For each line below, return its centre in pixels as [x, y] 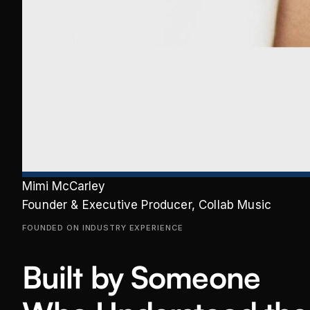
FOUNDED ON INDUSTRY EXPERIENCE [103, 228]
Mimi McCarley [64, 186]
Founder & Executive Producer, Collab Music [147, 205]
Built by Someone [141, 277]
